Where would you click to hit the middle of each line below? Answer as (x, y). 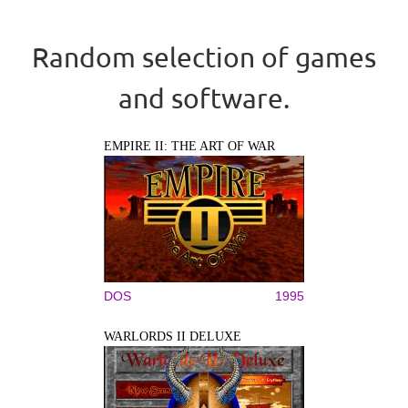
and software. (204, 97)
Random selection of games (204, 56)
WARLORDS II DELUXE (173, 336)
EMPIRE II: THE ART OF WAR (189, 146)
